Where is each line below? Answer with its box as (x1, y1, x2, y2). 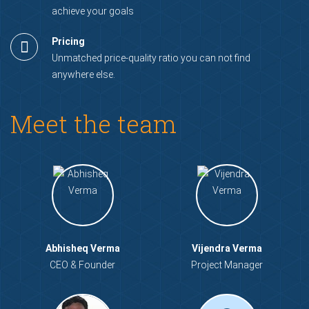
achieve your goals (52, 5, 134, 17)
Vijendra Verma (191, 242, 262, 254)
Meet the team (10, 107, 177, 139)
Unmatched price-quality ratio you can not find (52, 52, 250, 63)
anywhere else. (52, 68, 115, 80)
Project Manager (190, 259, 263, 270)
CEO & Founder (50, 259, 115, 270)
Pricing (52, 35, 85, 47)
